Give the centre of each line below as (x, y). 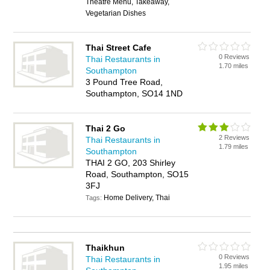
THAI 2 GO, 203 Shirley (131, 163)
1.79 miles (234, 146)
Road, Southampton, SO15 (137, 174)
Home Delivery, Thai (137, 198)
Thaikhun (105, 248)
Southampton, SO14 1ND (134, 93)
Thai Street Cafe (119, 48)
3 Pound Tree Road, (124, 82)
